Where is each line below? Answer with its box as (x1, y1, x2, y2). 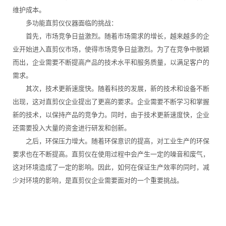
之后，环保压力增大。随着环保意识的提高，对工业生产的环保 (13, 137, 209, 145)
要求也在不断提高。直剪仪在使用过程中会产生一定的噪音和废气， (13, 150, 209, 158)
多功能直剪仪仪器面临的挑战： (13, 19, 118, 27)
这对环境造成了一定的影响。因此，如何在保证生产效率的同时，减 (13, 163, 209, 172)
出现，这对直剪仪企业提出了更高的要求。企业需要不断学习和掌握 (13, 98, 209, 106)
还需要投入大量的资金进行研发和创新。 (13, 124, 131, 132)
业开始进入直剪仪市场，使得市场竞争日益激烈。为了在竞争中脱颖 (13, 45, 209, 53)
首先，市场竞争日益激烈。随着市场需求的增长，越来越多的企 (13, 32, 209, 40)
